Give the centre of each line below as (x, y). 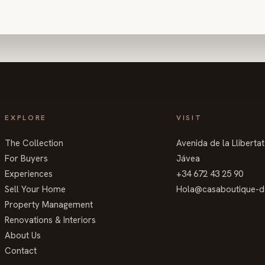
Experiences (29, 174)
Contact (21, 251)
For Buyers (27, 159)
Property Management (49, 205)
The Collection (34, 143)
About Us (23, 235)
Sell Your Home (35, 189)
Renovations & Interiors (51, 220)
